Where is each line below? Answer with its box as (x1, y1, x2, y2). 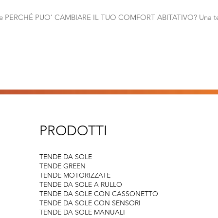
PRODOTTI (39, 123, 107, 139)
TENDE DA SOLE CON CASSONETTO (39, 189, 158, 198)
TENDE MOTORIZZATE (39, 171, 110, 180)
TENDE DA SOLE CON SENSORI (39, 199, 141, 207)
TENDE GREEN (39, 162, 86, 170)
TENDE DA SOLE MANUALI (39, 208, 125, 217)
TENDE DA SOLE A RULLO (39, 180, 122, 189)
